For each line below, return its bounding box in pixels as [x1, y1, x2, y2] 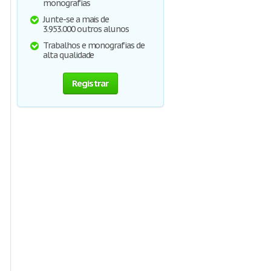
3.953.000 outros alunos [43, 24, 129, 34]
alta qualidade [43, 50, 94, 60]
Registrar [72, 77, 109, 89]
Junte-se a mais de [43, 14, 109, 25]
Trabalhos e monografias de [43, 40, 145, 51]
